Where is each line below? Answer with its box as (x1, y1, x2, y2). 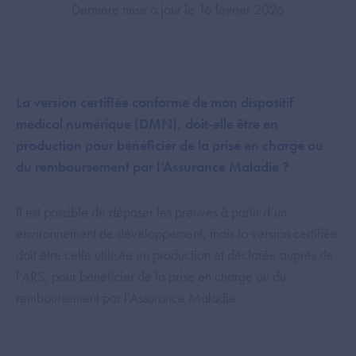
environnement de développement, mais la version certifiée (16, 224, 338, 242)
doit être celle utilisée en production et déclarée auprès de (16, 246, 334, 264)
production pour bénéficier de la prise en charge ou (16, 136, 323, 154)
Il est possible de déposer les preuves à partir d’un (16, 203, 287, 221)
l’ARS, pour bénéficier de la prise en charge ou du (16, 267, 286, 285)
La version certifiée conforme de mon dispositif (16, 93, 293, 111)
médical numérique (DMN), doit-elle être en (16, 114, 278, 133)
